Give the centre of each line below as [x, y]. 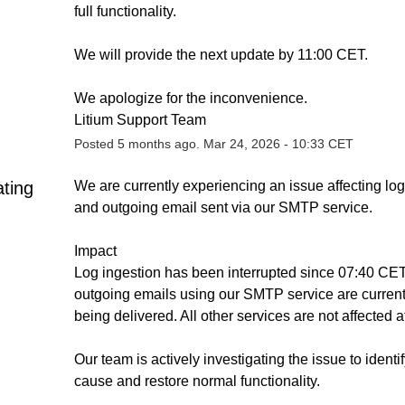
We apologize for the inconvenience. [190, 98]
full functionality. [125, 11]
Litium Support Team [140, 119]
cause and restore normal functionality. [197, 381]
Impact [95, 250]
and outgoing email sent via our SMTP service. [223, 207]
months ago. [164, 143]
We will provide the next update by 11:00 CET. [221, 54]
